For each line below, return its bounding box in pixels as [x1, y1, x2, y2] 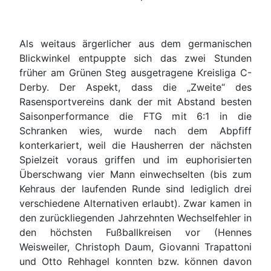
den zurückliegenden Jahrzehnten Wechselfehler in [19, 212, 252, 224]
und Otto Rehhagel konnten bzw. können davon [19, 255, 252, 268]
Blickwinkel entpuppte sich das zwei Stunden [19, 52, 252, 65]
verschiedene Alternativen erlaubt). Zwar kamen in [19, 197, 252, 210]
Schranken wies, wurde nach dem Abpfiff [19, 125, 252, 137]
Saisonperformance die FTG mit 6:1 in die [19, 110, 252, 123]
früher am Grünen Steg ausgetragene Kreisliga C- [19, 67, 252, 79]
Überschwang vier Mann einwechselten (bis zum [19, 168, 252, 181]
